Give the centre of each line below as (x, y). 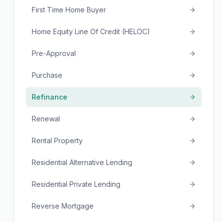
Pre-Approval (54, 53)
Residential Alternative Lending (82, 162)
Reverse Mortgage (62, 206)
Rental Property (57, 140)
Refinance (49, 97)
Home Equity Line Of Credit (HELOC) (91, 31)
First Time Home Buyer (69, 10)
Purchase (47, 75)
